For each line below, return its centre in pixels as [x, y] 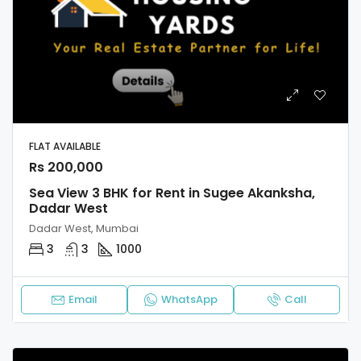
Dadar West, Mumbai [84, 228]
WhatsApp [189, 299]
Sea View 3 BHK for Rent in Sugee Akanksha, [172, 193]
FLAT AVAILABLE [66, 146]
